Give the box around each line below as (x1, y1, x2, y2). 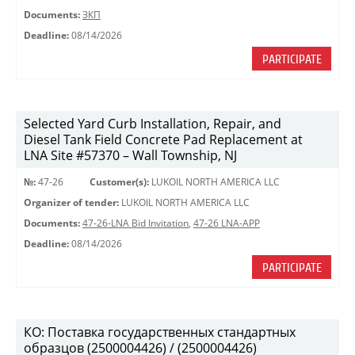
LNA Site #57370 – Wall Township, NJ (24, 147, 237, 164)
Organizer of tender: (24, 197, 119, 208)
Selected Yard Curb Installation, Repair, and (24, 115, 281, 132)
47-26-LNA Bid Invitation (82, 217, 189, 229)
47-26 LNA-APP (193, 217, 260, 229)
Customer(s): (90, 176, 149, 188)
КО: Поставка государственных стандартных (24, 323, 296, 341)
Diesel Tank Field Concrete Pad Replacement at (24, 131, 303, 148)
